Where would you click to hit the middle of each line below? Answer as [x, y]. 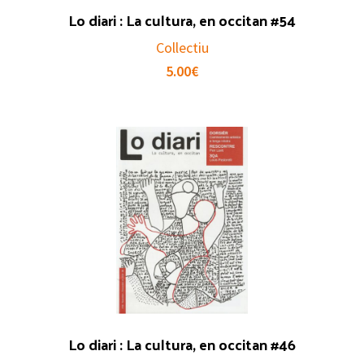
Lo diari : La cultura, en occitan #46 [182, 344]
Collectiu [182, 47]
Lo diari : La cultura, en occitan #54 [182, 19]
